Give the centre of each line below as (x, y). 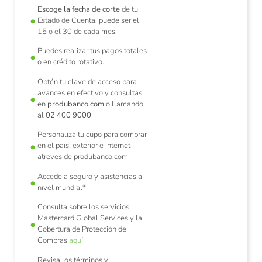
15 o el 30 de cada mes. (77, 31)
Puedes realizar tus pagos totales (92, 51)
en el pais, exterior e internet (84, 146)
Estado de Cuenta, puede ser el (88, 20)
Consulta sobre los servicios (83, 207)
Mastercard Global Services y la (90, 218)
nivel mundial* (62, 187)
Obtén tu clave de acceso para (87, 82)
